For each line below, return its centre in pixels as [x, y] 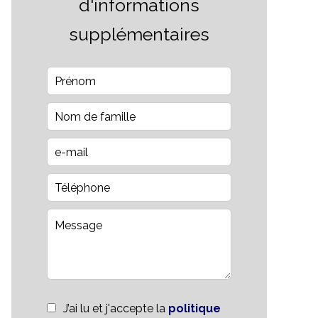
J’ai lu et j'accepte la [116, 308]
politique [194, 308]
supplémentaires [139, 34]
